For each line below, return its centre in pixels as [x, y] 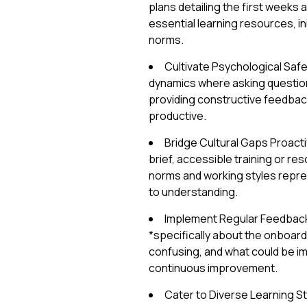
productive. [177, 116]
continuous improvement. [213, 268]
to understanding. [193, 192]
